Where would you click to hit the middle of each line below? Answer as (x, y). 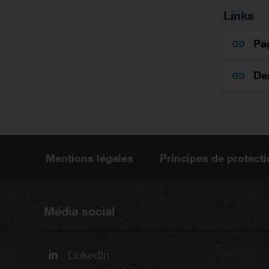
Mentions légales (90, 158)
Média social (79, 211)
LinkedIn (88, 255)
